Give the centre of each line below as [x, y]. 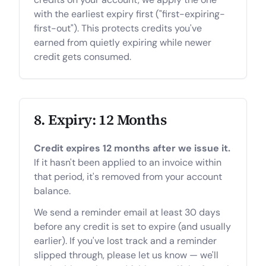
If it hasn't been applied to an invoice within [128, 162]
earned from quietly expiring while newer [123, 42]
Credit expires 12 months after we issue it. [132, 148]
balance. [52, 191]
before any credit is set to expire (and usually [132, 227]
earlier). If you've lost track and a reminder [125, 241]
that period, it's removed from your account [128, 177]
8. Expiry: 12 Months [100, 120]
